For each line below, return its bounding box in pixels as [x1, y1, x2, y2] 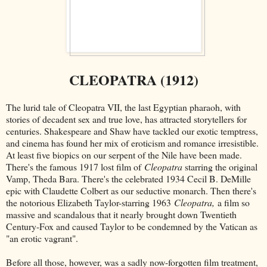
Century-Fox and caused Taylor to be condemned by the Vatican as [6, 219, 257, 232]
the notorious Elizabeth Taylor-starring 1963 [6, 195, 174, 209]
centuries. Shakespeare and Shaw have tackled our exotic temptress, [6, 124, 258, 137]
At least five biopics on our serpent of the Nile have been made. [6, 148, 242, 161]
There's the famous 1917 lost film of [6, 160, 144, 173]
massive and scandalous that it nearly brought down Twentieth [6, 207, 237, 221]
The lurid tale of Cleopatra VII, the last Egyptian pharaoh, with [6, 100, 241, 113]
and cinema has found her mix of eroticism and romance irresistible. [6, 136, 259, 149]
